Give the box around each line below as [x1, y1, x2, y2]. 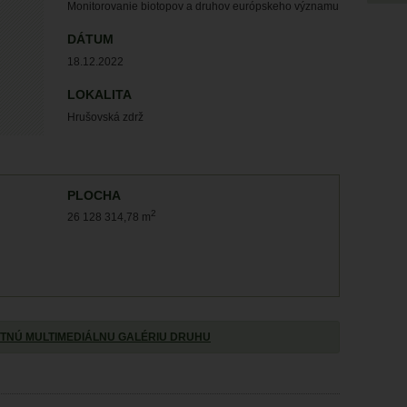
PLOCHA [67, 189, 121, 203]
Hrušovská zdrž [67, 111, 144, 124]
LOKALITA [67, 88, 132, 102]
